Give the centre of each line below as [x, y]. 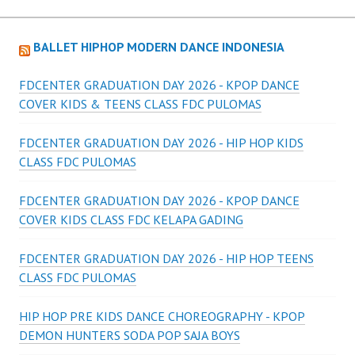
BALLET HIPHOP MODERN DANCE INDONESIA [159, 46]
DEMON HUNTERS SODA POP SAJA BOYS [130, 335]
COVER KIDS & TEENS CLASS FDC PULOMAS [140, 103]
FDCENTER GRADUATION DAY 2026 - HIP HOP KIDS [161, 142]
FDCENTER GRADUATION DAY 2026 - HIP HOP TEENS [166, 258]
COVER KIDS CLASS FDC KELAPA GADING [131, 219]
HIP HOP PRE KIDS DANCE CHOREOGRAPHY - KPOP [162, 316]
